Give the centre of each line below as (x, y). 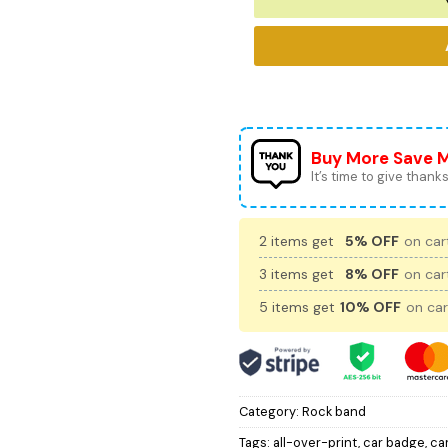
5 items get (299, 306)
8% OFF (372, 273)
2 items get (298, 240)
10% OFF (370, 306)
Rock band (334, 411)
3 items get (298, 273)
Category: (270, 411)
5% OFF (372, 240)
